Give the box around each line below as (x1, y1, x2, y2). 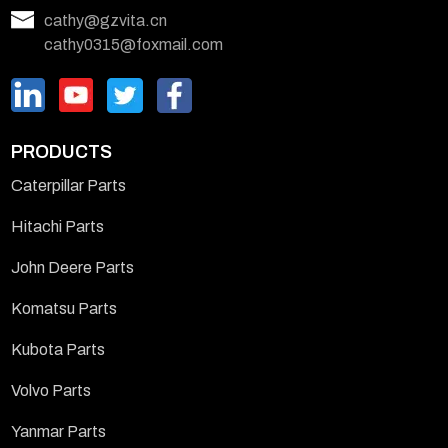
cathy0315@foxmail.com (44, 35, 224, 53)
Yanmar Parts (11, 422, 107, 440)
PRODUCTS (11, 141, 113, 162)
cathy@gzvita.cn (44, 11, 168, 29)
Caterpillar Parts (11, 176, 127, 194)
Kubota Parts (11, 340, 106, 358)
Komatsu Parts (11, 299, 118, 317)
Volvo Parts (11, 381, 92, 399)
